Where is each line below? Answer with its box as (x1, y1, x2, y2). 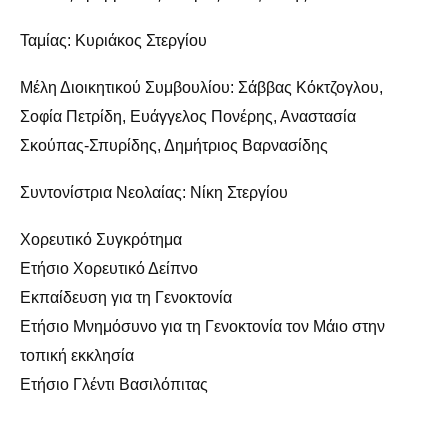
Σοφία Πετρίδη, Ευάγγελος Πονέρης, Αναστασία (20, 107, 356, 125)
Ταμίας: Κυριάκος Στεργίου (20, 31, 207, 49)
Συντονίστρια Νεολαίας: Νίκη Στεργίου (20, 183, 288, 201)
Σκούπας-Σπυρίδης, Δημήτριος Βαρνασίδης (20, 136, 328, 154)
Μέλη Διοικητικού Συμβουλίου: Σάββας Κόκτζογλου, (20, 78, 383, 96)
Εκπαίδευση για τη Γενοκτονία (20, 288, 232, 306)
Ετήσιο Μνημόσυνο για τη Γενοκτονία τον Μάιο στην (20, 317, 385, 335)
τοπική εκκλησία (20, 346, 134, 364)
